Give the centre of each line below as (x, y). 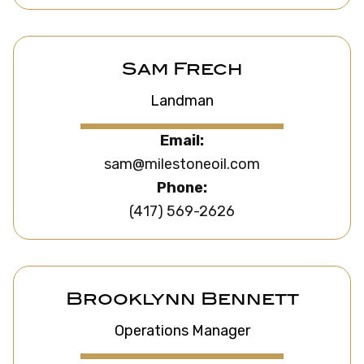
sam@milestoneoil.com (182, 164)
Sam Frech (182, 71)
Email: (182, 140)
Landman (182, 101)
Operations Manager (182, 331)
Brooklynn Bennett (182, 301)
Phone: (182, 187)
